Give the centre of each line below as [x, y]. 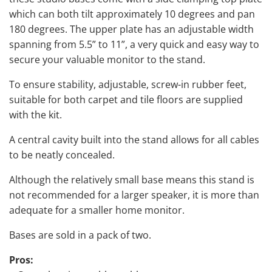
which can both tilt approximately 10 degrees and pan [132, 14]
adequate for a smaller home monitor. [97, 210]
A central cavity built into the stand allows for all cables [134, 139]
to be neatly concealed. [62, 155]
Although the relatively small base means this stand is [132, 179]
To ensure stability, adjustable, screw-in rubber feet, [128, 84]
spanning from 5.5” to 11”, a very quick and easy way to [134, 44]
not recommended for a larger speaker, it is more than [134, 195]
